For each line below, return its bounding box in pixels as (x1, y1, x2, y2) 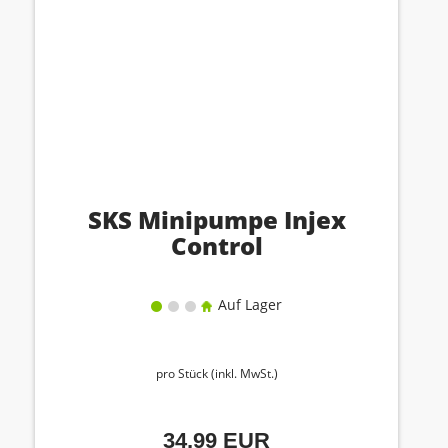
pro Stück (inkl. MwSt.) (155, 365, 278, 382)
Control (170, 229, 263, 262)
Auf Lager (214, 295, 282, 314)
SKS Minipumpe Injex (87, 203, 346, 236)
